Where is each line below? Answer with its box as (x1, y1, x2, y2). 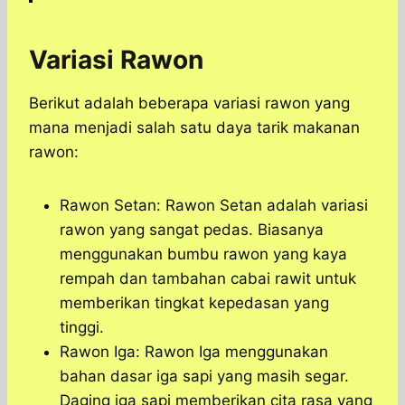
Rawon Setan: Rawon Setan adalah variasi (60, 196, 368, 215)
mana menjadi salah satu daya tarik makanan (29, 118, 360, 137)
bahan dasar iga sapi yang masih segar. (60, 367, 349, 386)
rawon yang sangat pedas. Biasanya (60, 221, 324, 240)
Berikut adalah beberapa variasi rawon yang (29, 94, 350, 113)
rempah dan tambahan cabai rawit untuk (60, 269, 356, 288)
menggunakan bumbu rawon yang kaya (60, 245, 347, 264)
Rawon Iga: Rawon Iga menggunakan (60, 343, 328, 362)
